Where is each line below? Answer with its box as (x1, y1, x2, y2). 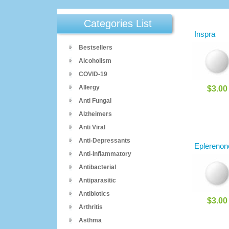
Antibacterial (79, 164, 116, 171)
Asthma (79, 217, 102, 224)
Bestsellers (79, 44, 112, 51)
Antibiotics (79, 190, 110, 197)
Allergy (79, 84, 100, 91)
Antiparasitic (79, 177, 116, 184)
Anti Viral (79, 124, 105, 131)
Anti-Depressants (79, 137, 130, 144)
